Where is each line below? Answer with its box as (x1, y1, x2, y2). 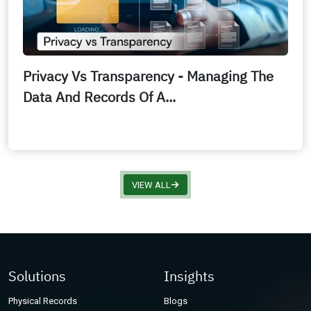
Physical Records (8, 295, 77, 306)
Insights (164, 266, 215, 285)
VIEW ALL (132, 179, 171, 190)
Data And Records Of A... (23, 87, 176, 106)
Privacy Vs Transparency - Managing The (23, 66, 274, 85)
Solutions (8, 266, 66, 285)
